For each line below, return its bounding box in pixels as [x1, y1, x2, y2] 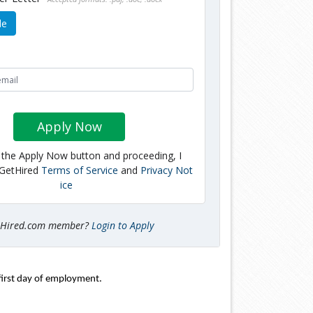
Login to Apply [92, 218, 154, 232]
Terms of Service [41, 163, 119, 177]
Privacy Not [140, 163, 194, 177]
